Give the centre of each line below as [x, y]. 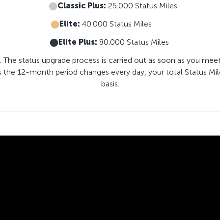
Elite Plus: [78, 42]
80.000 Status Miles [137, 42]
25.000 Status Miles [142, 6]
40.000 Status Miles [128, 24]
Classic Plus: [82, 6]
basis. [110, 84]
